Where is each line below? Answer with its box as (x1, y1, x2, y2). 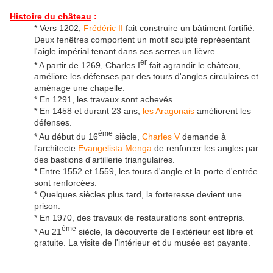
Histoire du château (10, 11, 91, 21)
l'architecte (34, 143, 78, 153)
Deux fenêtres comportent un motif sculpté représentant (34, 34, 250, 44)
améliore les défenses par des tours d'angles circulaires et (34, 71, 258, 82)
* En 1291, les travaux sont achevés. (34, 94, 175, 105)
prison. (34, 200, 60, 211)
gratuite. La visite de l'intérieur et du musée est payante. (34, 238, 250, 248)
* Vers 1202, (34, 23, 83, 33)
